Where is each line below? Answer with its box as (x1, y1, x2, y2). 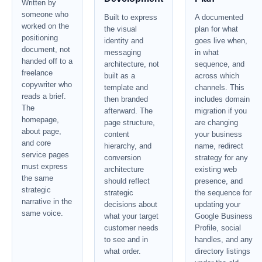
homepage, (22, 115, 59, 124)
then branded (104, 95, 148, 104)
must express (22, 162, 68, 171)
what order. (104, 247, 141, 256)
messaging (104, 48, 141, 57)
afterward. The (104, 106, 153, 115)
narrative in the (22, 197, 72, 206)
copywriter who (22, 80, 72, 89)
